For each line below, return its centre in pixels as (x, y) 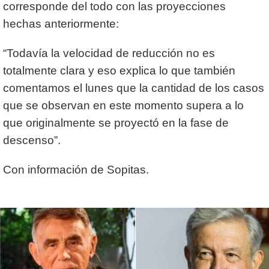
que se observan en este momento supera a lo (123, 106)
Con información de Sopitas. (76, 170)
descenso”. (32, 141)
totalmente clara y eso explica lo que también (119, 71)
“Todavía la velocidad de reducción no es (109, 53)
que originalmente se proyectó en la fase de (116, 123)
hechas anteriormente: (61, 24)
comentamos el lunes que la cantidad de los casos (134, 88)
